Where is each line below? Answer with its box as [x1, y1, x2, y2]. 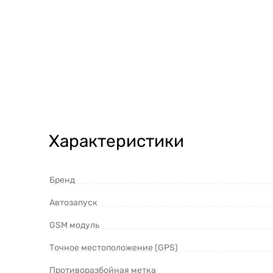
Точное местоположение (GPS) [49, 243, 178, 253]
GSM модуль [49, 220, 99, 230]
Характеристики [49, 131, 184, 151]
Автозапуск [49, 197, 97, 208]
